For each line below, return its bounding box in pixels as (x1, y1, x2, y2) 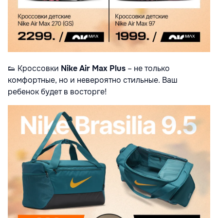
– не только (126, 63, 170, 74)
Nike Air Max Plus (61, 63, 126, 74)
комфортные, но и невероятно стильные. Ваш (8, 75, 178, 86)
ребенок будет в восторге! (8, 87, 107, 97)
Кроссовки (18, 63, 61, 74)
